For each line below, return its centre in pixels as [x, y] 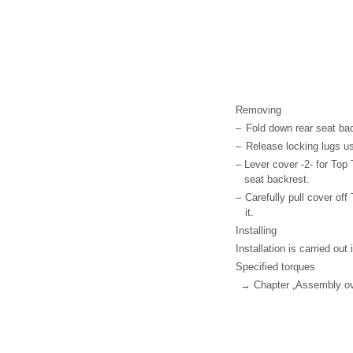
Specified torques [275, 267]
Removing [258, 110]
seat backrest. [277, 179]
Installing [256, 230]
